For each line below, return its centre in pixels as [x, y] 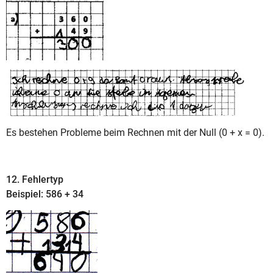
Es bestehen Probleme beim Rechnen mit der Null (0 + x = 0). [135, 132]
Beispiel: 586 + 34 [45, 194]
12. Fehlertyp [35, 179]
